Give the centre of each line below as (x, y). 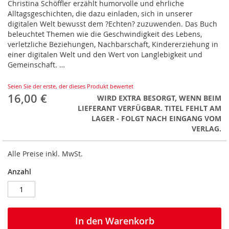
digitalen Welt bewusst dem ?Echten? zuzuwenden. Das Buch (112, 24)
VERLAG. (207, 129)
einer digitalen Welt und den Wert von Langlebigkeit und (105, 55)
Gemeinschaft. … (36, 65)
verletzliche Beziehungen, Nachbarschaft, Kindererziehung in (113, 44)
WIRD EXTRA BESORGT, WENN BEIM (159, 98)
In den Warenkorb (114, 221)
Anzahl (19, 172)
